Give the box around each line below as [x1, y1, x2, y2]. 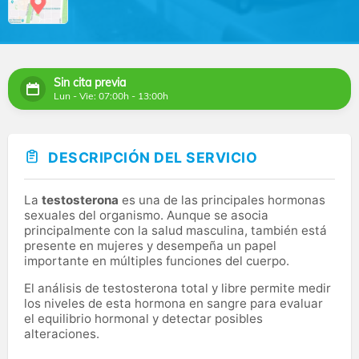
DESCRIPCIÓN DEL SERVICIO [48, 149, 257, 167]
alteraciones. [24, 325, 99, 341]
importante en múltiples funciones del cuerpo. [24, 252, 289, 268]
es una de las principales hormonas [119, 192, 325, 208]
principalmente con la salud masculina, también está [24, 222, 327, 238]
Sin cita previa [54, 75, 126, 91]
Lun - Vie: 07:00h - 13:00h [54, 90, 168, 103]
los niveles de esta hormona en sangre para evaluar [24, 295, 323, 311]
